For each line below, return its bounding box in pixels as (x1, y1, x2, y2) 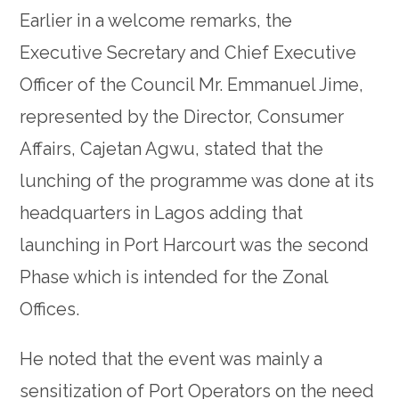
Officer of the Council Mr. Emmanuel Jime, (20, 74, 364, 96)
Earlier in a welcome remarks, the (20, 10, 293, 32)
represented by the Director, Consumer (20, 106, 345, 128)
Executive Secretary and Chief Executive (20, 42, 357, 64)
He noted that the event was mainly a (20, 348, 323, 370)
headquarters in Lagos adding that (20, 202, 304, 224)
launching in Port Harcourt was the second (20, 234, 370, 256)
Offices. (20, 298, 80, 321)
